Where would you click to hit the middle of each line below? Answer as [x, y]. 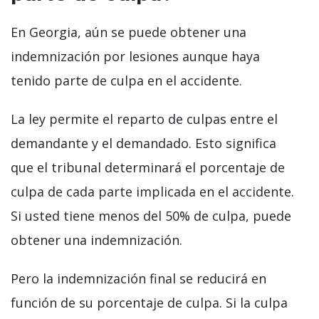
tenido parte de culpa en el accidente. [126, 81]
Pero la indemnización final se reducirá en [138, 279]
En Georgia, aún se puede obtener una [129, 32]
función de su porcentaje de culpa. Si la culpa [149, 303]
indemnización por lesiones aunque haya [135, 57]
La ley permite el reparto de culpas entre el [144, 119]
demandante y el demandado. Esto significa [143, 143]
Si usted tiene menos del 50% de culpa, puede [151, 216]
